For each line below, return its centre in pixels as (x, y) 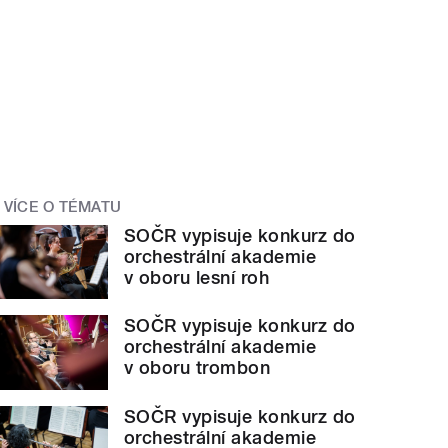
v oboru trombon (197, 368)
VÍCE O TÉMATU (62, 207)
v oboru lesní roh (197, 277)
